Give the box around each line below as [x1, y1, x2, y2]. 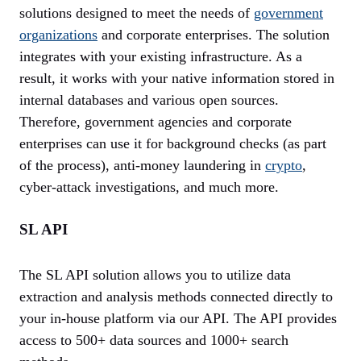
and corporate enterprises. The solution [98, 27, 330, 44]
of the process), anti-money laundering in [19, 157, 265, 174]
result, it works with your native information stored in [19, 70, 334, 87]
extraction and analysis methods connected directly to [19, 288, 333, 305]
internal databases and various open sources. [19, 92, 279, 109]
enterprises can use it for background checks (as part [19, 135, 326, 152]
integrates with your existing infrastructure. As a [19, 48, 302, 65]
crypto [265, 157, 302, 174]
